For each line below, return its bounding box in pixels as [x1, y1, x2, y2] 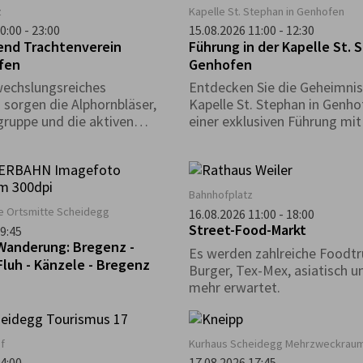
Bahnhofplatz [189, 187, 253, 203]
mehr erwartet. [189, 277, 280, 297]
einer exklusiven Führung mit [189, 112, 361, 131]
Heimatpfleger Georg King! [189, 129, 354, 148]
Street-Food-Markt [189, 220, 306, 240]
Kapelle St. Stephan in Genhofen [189, 3, 344, 19]
